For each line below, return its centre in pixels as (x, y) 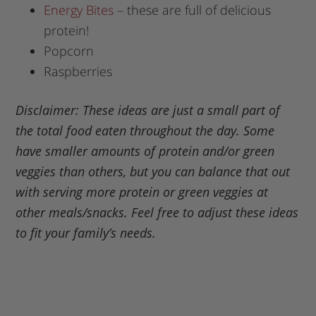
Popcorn (69, 50)
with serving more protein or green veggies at (142, 192)
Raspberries (78, 71)
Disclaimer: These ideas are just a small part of (148, 110)
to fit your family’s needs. (86, 232)
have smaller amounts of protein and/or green (145, 151)
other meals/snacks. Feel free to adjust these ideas (157, 212)
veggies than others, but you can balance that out (153, 171)
